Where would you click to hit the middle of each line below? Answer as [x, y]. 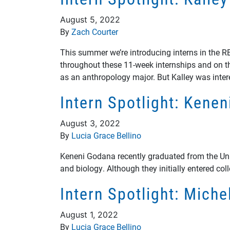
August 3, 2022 [90, 123]
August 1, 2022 [89, 215]
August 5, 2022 [90, 20]
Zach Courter [95, 32]
